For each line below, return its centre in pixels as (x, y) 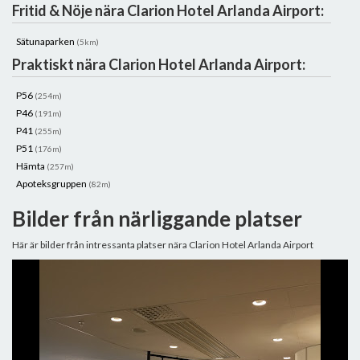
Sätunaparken (46, 41)
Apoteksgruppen (52, 184)
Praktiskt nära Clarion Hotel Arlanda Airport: (159, 64)
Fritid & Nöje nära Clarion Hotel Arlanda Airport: (168, 10)
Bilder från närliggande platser (157, 219)
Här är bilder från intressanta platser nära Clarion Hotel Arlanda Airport (163, 245)
